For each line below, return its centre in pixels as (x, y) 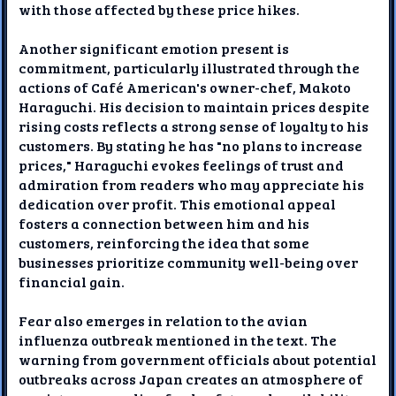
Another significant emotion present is (154, 48)
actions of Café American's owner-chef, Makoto (185, 87)
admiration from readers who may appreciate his (192, 184)
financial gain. (72, 281)
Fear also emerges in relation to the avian (164, 320)
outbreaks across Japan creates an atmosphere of (191, 378)
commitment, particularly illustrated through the (190, 67)
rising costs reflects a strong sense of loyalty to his (194, 126)
